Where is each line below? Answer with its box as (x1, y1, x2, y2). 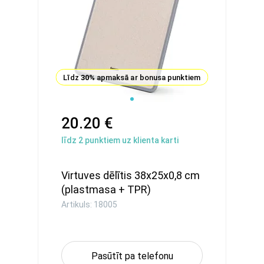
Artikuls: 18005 (61, 200, 117, 209)
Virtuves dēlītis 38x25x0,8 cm (61, 169, 200, 181)
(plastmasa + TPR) (61, 183, 151, 196)
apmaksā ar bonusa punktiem (94, 73, 201, 82)
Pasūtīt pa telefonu (91, 250, 173, 262)
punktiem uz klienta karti (83, 136, 179, 145)
